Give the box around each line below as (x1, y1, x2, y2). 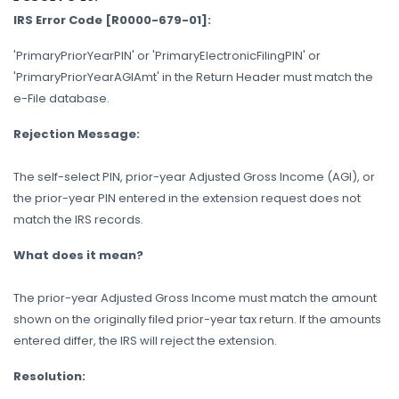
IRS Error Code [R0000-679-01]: (13, 12, 211, 28)
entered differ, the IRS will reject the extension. (13, 332, 277, 349)
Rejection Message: (13, 126, 140, 142)
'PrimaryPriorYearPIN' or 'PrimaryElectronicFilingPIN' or (13, 47, 321, 64)
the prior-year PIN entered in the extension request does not (13, 190, 361, 207)
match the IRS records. (13, 211, 143, 228)
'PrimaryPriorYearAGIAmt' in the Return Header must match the (13, 69, 373, 85)
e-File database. (13, 90, 110, 107)
